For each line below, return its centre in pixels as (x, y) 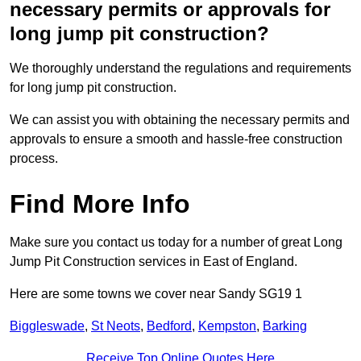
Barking (285, 326)
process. (34, 159)
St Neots (116, 326)
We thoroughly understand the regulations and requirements (180, 68)
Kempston (227, 326)
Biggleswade (47, 326)
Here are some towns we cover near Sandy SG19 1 (156, 294)
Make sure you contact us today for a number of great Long (176, 243)
